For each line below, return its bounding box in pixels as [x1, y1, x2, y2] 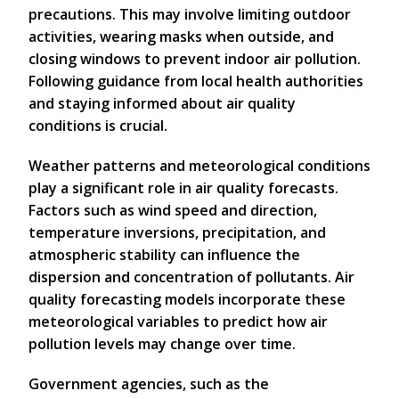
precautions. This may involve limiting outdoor [28, 4, 351, 25]
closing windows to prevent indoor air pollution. [28, 49, 361, 69]
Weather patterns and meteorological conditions [28, 156, 370, 176]
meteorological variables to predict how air [28, 312, 328, 332]
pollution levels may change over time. [28, 334, 296, 354]
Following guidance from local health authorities [28, 71, 363, 92]
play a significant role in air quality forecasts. [28, 178, 338, 199]
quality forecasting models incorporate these [28, 289, 346, 310]
